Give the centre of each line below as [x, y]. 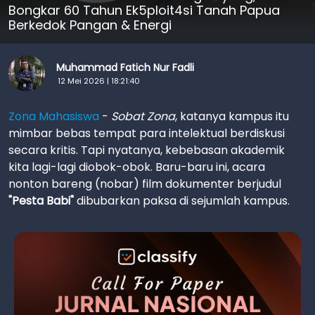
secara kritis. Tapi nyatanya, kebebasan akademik [147, 150]
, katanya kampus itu [232, 116]
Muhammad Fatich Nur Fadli [125, 67]
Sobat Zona [143, 116]
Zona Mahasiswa [54, 116]
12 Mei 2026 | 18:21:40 [99, 81]
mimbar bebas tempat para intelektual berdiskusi [147, 133]
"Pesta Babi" [41, 201]
